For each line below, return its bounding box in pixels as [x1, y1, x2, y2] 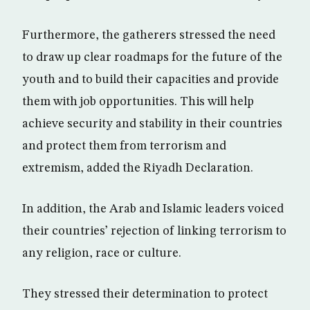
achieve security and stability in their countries [22, 118, 282, 131]
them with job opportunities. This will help [22, 95, 254, 109]
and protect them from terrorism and [22, 140, 226, 153]
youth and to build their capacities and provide [22, 73, 279, 86]
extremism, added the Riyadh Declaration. [22, 162, 253, 175]
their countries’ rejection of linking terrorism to [22, 225, 286, 238]
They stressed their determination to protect [22, 288, 268, 301]
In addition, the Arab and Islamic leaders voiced [22, 203, 284, 216]
